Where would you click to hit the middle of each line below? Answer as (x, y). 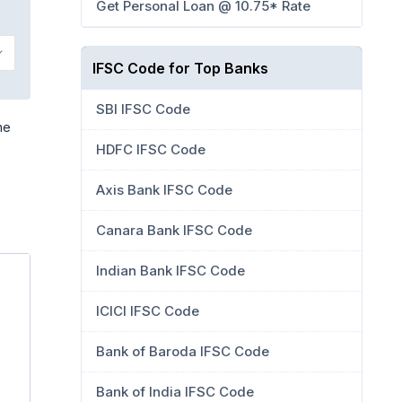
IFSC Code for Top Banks (180, 68)
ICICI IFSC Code (148, 311)
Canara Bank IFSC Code (174, 230)
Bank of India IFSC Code (175, 392)
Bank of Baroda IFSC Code (183, 351)
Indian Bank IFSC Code (170, 271)
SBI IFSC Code (143, 109)
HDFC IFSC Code (151, 149)
